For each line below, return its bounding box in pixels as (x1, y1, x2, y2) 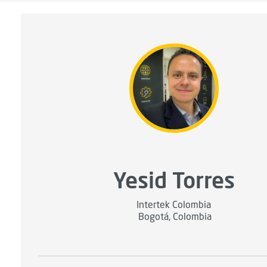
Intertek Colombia (136, 200, 212, 210)
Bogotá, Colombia (138, 212, 212, 222)
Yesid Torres (113, 166, 235, 193)
